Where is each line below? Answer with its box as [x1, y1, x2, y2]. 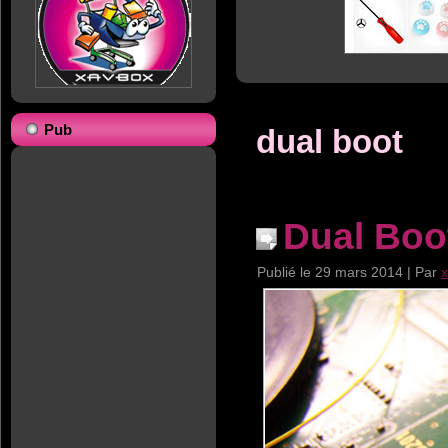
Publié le [257, 264, 311, 280]
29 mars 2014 [315, 264, 403, 280]
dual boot [256, 123, 403, 160]
